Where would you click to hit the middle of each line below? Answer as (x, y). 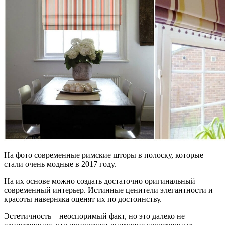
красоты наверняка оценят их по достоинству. (83, 199)
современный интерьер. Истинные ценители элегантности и (108, 190)
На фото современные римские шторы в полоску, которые (104, 155)
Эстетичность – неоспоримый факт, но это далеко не (94, 216)
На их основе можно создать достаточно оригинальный (100, 181)
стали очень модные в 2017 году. (60, 164)
